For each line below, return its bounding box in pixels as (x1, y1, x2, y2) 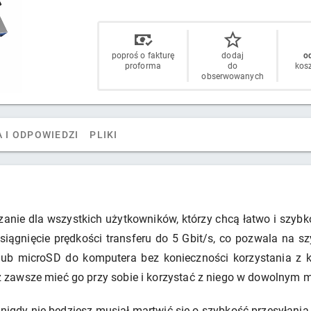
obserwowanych (201, 72, 264, 82)
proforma (125, 61, 161, 72)
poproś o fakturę (111, 51, 175, 61)
